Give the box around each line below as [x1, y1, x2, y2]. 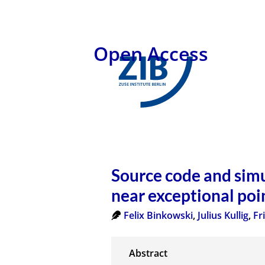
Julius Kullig [198, 208, 249, 222]
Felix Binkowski [124, 208, 193, 222]
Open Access [93, 41, 209, 66]
